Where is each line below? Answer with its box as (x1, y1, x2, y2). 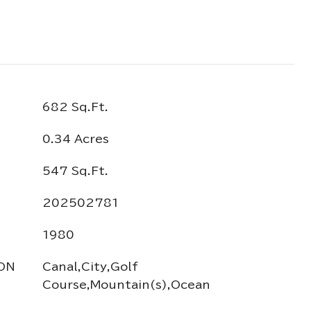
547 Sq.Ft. (42, 165, 108, 176)
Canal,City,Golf (42, 261, 138, 272)
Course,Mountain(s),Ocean (42, 279, 210, 290)
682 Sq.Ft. (42, 101, 108, 112)
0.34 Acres (42, 133, 109, 144)
